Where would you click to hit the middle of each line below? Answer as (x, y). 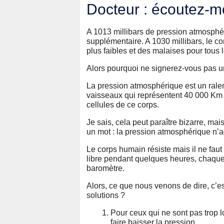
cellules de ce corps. (126, 104)
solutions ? (106, 195)
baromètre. (105, 168)
